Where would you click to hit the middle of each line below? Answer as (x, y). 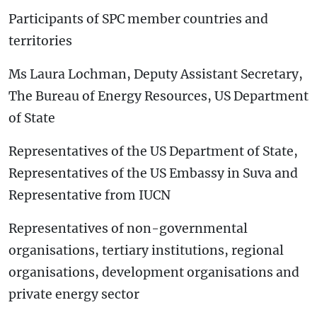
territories (40, 41)
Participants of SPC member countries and (138, 19)
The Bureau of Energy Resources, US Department (158, 96)
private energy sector (74, 294)
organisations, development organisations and (154, 272)
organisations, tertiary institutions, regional (146, 250)
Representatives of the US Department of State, (153, 151)
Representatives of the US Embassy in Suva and (153, 173)
